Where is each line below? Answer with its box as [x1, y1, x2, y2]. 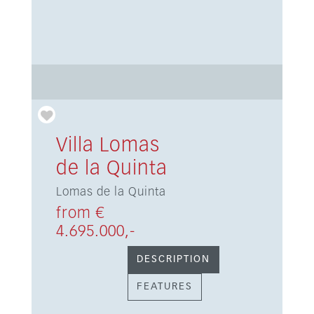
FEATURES [136, 282, 193, 292]
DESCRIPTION [136, 254, 210, 264]
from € [55, 206, 104, 221]
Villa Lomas [55, 136, 160, 156]
